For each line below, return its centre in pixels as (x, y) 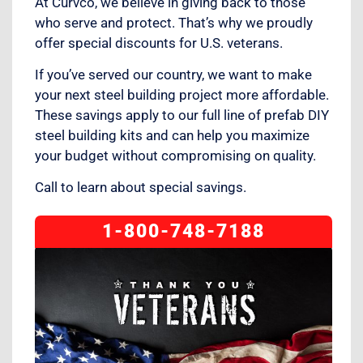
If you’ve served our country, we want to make (173, 75)
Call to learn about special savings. (141, 188)
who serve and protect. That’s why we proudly (174, 22)
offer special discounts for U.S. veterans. (159, 43)
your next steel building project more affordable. (182, 95)
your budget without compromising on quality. (175, 156)
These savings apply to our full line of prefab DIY (182, 115)
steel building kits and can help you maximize (172, 136)
